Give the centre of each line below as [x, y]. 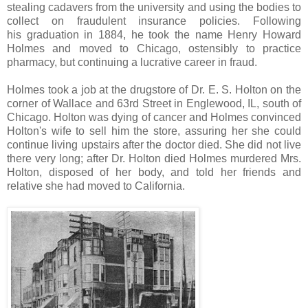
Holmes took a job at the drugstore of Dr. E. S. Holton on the [154, 89]
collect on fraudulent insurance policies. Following [154, 21]
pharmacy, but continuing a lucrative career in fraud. [132, 62]
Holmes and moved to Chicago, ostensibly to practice [154, 48]
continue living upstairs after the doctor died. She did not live [154, 144]
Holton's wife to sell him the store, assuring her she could [154, 131]
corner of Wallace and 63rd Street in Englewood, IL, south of [154, 103]
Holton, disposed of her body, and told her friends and [154, 172]
